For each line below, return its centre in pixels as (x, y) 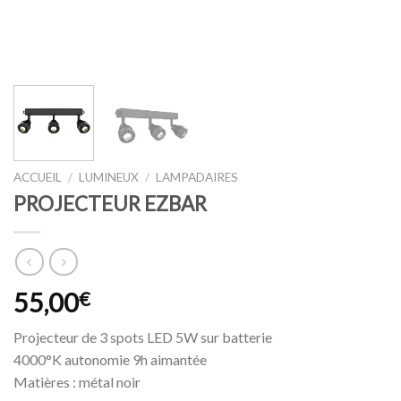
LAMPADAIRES (197, 177)
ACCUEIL (38, 177)
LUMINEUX (109, 177)
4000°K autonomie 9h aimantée (110, 360)
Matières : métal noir (77, 382)
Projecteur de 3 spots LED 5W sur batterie (143, 337)
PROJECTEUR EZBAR (110, 203)
